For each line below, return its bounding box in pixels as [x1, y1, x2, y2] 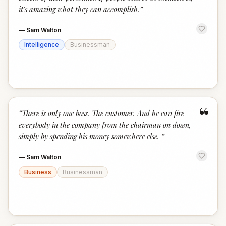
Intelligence [24, 41, 59, 48]
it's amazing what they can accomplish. [19, 4, 140, 14]
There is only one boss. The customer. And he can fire [22, 108, 184, 118]
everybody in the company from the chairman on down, [19, 120, 191, 130]
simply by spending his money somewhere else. [19, 131, 161, 141]
